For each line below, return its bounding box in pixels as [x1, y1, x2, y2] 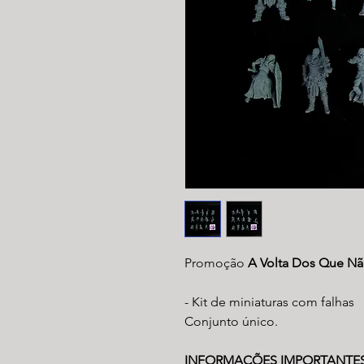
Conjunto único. [184, 313, 278, 329]
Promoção [184, 254, 245, 271]
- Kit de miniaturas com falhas [184, 293, 354, 310]
